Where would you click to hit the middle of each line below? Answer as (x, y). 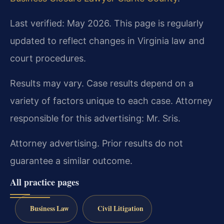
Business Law (49, 209)
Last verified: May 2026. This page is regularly (107, 23)
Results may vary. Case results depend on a (102, 83)
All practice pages (44, 182)
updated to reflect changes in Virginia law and (107, 41)
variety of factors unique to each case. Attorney (111, 101)
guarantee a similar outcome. (71, 161)
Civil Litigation (120, 209)
